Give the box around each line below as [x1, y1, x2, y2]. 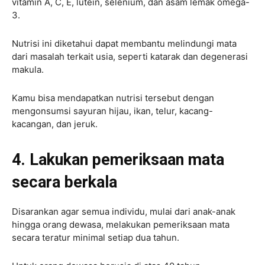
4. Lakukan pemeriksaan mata [12, 150, 224, 169]
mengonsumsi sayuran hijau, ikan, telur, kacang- [12, 105, 213, 117]
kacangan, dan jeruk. [12, 118, 98, 130]
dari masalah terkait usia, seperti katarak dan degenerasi [12, 50, 248, 62]
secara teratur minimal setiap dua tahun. [12, 231, 179, 243]
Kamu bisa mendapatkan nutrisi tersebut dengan [12, 92, 214, 104]
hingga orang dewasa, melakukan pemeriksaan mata [12, 218, 230, 230]
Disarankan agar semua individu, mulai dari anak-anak [12, 205, 235, 217]
